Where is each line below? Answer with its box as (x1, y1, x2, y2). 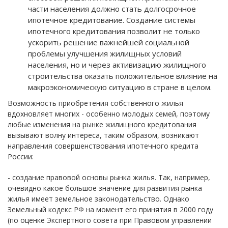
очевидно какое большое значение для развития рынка (8, 183, 202, 193)
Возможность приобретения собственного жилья (8, 98, 183, 108)
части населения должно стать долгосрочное (28, 4, 196, 14)
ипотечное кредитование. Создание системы (28, 15, 195, 25)
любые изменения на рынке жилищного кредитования (8, 120, 196, 130)
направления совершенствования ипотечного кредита (8, 141, 198, 151)
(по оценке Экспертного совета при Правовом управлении (8, 215, 212, 225)
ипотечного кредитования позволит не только (28, 26, 200, 37)
